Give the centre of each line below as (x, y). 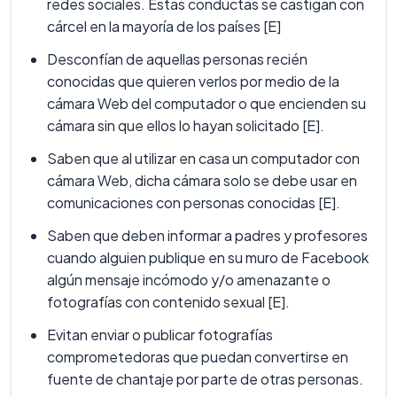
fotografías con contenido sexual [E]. (168, 302)
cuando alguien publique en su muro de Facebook (208, 258)
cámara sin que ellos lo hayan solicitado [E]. (186, 126)
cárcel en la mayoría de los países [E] (164, 27)
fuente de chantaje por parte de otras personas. (205, 379)
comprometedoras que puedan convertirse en (198, 357)
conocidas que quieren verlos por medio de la (193, 82)
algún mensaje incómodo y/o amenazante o (189, 280)
